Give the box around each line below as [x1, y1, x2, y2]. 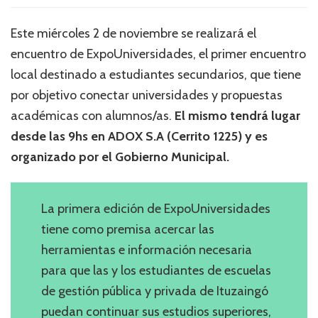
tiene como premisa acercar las [40, 221, 214, 237]
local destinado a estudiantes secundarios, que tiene [11, 67, 301, 83]
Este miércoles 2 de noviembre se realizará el [11, 26, 256, 42]
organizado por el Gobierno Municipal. [11, 149, 229, 165]
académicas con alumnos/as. [11, 108, 172, 124]
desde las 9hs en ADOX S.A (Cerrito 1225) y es [11, 128, 268, 145]
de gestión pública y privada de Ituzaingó [40, 283, 268, 299]
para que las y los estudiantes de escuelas [40, 262, 271, 278]
